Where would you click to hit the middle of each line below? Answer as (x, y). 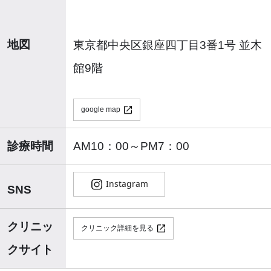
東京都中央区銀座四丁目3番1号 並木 (167, 45)
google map (100, 110)
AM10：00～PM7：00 (131, 146)
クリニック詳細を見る (117, 228)
